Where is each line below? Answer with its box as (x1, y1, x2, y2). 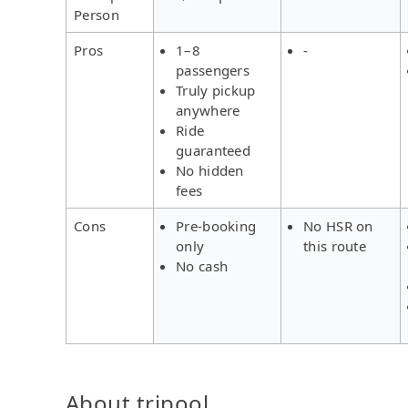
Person (74, 5, 119, 24)
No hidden (176, 160, 244, 179)
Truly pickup (176, 80, 256, 99)
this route (303, 236, 366, 255)
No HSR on (303, 216, 373, 235)
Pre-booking (176, 216, 257, 235)
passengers (176, 60, 250, 79)
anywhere (176, 100, 240, 119)
